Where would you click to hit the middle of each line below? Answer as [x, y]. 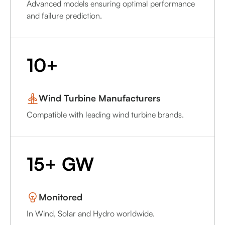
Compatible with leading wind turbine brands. [105, 115]
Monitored [61, 197]
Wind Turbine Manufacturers [99, 98]
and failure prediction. [64, 16]
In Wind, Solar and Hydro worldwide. [91, 214]
